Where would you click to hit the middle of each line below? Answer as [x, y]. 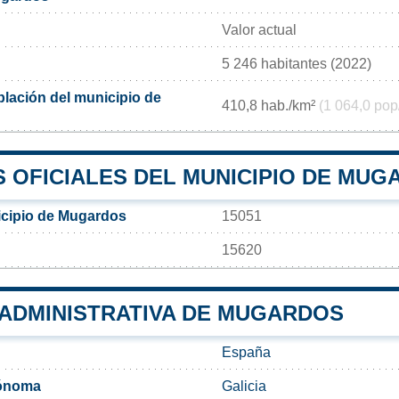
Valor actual [259, 29]
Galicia [244, 386]
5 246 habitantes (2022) [297, 63]
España [246, 352]
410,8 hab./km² [270, 105]
